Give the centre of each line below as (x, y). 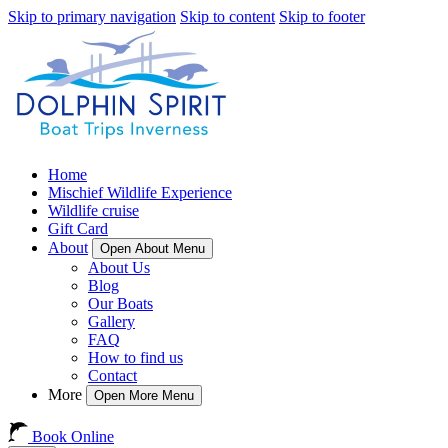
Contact (112, 375)
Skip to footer (322, 16)
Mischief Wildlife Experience (140, 192)
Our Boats (120, 303)
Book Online (73, 436)
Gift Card (78, 228)
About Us (119, 267)
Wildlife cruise (93, 210)
